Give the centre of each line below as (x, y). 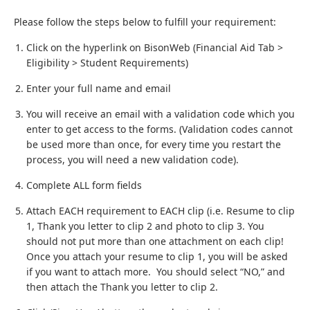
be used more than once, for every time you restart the (154, 144)
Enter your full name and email (99, 88)
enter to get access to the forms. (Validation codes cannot (159, 129)
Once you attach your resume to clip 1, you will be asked (157, 256)
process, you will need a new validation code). (133, 159)
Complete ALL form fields (84, 185)
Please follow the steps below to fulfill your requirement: (145, 22)
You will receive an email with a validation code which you (161, 114)
